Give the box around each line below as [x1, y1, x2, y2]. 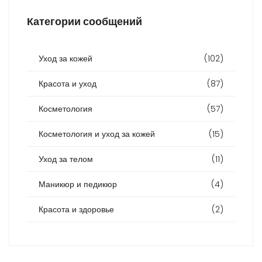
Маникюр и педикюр [39, 178, 117, 190]
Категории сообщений [27, 14, 142, 29]
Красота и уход [39, 77, 96, 89]
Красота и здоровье [39, 203, 114, 215]
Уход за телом [39, 153, 93, 165]
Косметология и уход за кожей [39, 127, 155, 140]
